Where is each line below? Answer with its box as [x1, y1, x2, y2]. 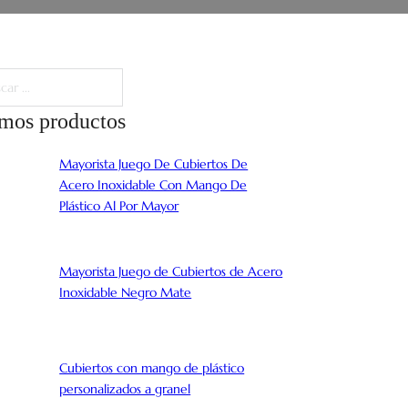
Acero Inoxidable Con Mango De [59, 176, 248, 193]
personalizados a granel [59, 381, 191, 398]
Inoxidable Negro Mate [59, 283, 192, 301]
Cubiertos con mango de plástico [59, 360, 245, 377]
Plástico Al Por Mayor [59, 197, 179, 214]
